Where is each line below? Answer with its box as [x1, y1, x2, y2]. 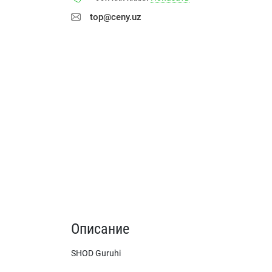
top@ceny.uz [90, 12, 141, 22]
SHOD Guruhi [71, 248, 121, 258]
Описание [71, 220, 129, 237]
